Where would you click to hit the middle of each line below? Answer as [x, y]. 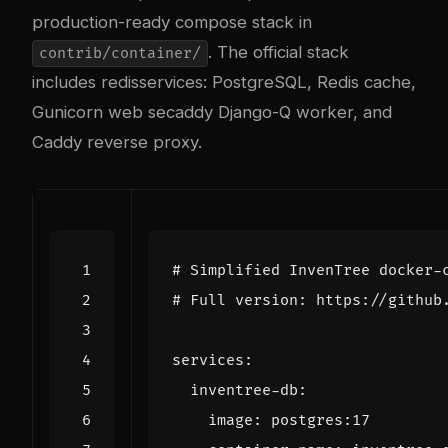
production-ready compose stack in [172, 21]
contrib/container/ [119, 53]
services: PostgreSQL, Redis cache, [277, 81]
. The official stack [278, 51]
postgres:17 [320, 420]
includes [66, 81]
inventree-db [244, 390]
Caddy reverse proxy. [117, 141]
